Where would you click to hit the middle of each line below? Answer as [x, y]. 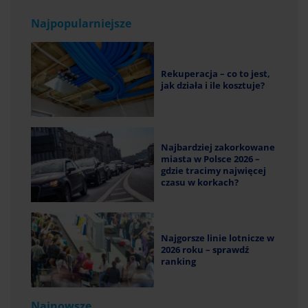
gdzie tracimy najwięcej [213, 170]
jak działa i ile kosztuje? [213, 85]
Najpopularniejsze [81, 24]
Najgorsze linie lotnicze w [218, 238]
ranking [178, 262]
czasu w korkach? [200, 182]
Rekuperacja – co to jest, [216, 73]
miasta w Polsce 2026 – [210, 158]
